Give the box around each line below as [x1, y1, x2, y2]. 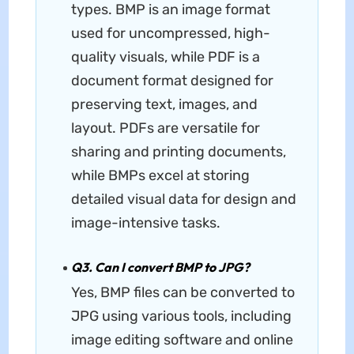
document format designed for [70, 71, 273, 89]
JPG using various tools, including [70, 307, 292, 325]
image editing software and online [70, 330, 293, 348]
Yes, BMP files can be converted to [70, 283, 295, 301]
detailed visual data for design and [70, 190, 296, 208]
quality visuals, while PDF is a [70, 47, 260, 66]
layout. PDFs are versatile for [70, 119, 260, 137]
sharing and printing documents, [70, 142, 286, 160]
